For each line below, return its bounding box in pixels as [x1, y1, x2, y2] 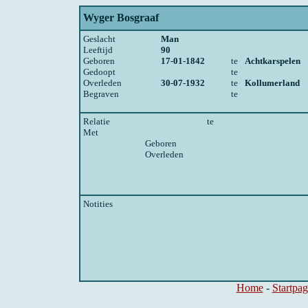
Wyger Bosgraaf [83, 12, 159, 23]
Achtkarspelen [245, 56, 300, 66]
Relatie [83, 116, 110, 126]
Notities [83, 199, 113, 209]
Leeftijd [83, 45, 113, 55]
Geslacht [83, 34, 115, 44]
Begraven [83, 89, 119, 99]
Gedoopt [83, 67, 115, 77]
